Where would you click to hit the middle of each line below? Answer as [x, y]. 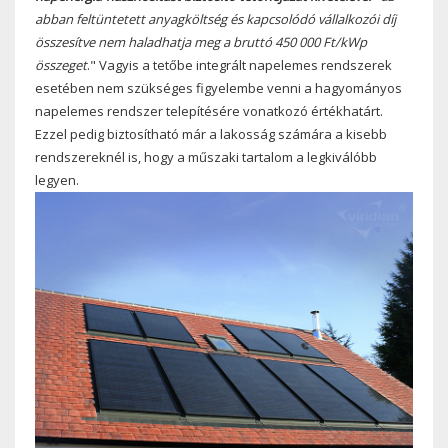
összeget [61, 64]
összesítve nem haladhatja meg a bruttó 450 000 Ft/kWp [201, 41]
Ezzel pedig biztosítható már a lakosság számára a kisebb [211, 133]
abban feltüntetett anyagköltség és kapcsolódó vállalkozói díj [215, 18]
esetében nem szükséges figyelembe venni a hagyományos [218, 87]
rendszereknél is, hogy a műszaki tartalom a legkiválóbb [206, 156]
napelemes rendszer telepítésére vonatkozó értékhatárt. [209, 110]
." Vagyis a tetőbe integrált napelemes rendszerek [239, 64]
